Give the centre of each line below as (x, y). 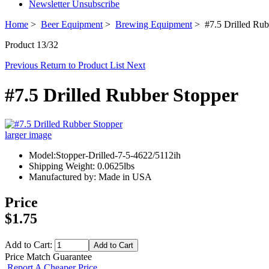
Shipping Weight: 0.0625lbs (82, 166)
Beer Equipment (72, 25)
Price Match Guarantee (48, 256)
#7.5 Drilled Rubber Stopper (122, 95)
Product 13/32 (32, 45)
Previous (23, 65)
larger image (28, 135)
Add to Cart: (30, 244)
